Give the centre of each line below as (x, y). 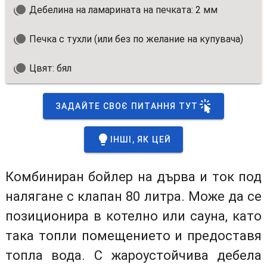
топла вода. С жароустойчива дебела (133, 255)
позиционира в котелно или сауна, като (133, 216)
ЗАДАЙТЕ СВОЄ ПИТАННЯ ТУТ (127, 106)
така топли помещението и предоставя (133, 235)
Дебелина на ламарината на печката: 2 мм (122, 10)
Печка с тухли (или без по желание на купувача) (135, 39)
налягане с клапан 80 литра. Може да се (133, 196)
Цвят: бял (49, 68)
